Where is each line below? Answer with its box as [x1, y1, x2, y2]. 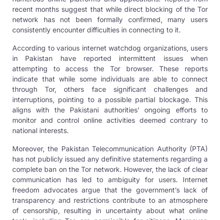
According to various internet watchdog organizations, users [12, 43, 208, 52]
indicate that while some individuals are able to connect [12, 74, 208, 83]
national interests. [12, 126, 69, 135]
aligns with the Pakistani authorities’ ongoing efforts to [12, 105, 208, 114]
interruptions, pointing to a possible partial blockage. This [12, 95, 208, 104]
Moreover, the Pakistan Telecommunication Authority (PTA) [12, 144, 208, 153]
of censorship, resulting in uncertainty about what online [12, 206, 208, 215]
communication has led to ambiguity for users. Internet [12, 175, 208, 184]
